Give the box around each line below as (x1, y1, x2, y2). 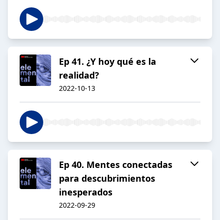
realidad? (59, 69, 99, 82)
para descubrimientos (59, 172, 155, 185)
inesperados (59, 186, 112, 198)
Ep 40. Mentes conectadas (59, 159, 172, 171)
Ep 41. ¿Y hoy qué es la (59, 55, 156, 68)
